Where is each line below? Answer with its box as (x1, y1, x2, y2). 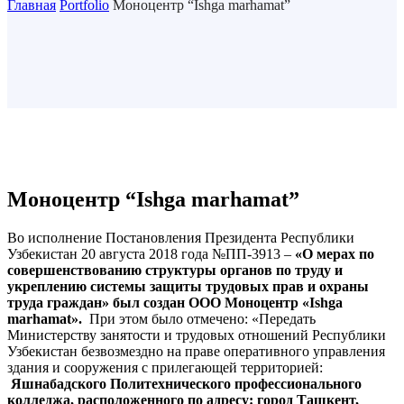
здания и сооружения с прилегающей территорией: (7, 359, 323, 375)
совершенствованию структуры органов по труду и (7, 262, 343, 278)
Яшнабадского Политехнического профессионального (11, 375, 362, 391)
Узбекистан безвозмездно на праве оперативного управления (7, 343, 385, 359)
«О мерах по (295, 245, 374, 262)
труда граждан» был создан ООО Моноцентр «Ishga (7, 294, 343, 310)
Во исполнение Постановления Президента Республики (7, 229, 354, 245)
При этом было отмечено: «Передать (82, 310, 316, 326)
